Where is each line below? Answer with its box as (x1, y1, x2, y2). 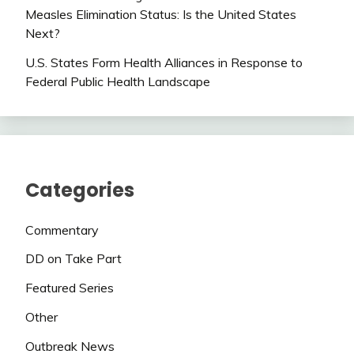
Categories (25, 176, 134, 203)
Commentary (25, 221, 99, 238)
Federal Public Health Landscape (25, 73, 210, 89)
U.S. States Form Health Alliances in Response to (25, 54, 303, 70)
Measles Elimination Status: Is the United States (25, 6, 296, 23)
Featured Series (25, 280, 114, 296)
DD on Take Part (25, 250, 122, 267)
